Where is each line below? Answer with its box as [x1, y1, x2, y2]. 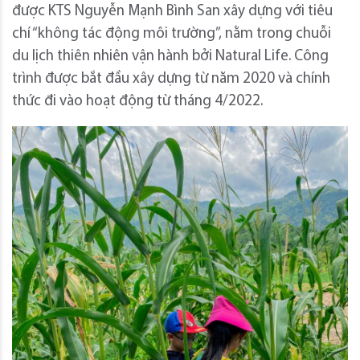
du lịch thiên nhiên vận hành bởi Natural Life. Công [12, 49, 329, 65]
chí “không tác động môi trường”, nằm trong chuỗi [12, 27, 331, 43]
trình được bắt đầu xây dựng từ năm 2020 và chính [12, 72, 330, 88]
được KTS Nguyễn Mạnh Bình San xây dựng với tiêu [12, 4, 333, 20]
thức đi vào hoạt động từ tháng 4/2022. [12, 94, 263, 110]
